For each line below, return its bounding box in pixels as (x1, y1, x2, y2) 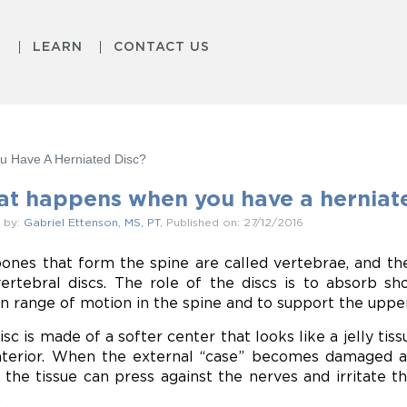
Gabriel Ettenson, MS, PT (24, 216, 160, 228)
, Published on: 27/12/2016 (160, 216, 303, 228)
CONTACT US (114, 39, 211, 53)
